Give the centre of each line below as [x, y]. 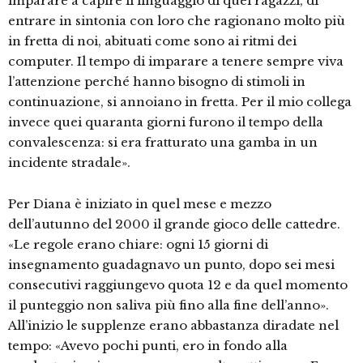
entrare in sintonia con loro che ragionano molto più [177, 21]
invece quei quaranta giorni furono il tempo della [166, 122]
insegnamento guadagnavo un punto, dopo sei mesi [171, 265]
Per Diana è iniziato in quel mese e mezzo [140, 204]
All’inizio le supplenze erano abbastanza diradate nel [173, 326]
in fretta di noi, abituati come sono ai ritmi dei [152, 41]
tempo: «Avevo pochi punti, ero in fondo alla [148, 346]
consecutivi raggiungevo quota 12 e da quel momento [178, 285]
